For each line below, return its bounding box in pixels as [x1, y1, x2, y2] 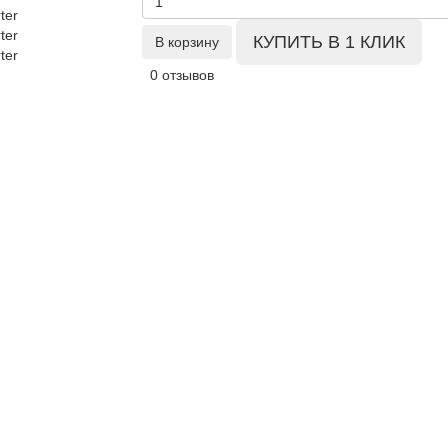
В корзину [154, 34, 219, 50]
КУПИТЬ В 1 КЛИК [252, 32, 405, 52]
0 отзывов [149, 67, 214, 83]
